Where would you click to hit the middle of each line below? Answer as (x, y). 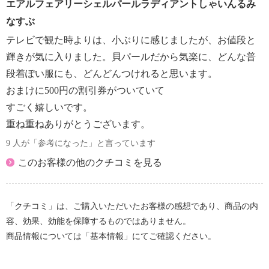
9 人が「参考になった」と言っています (81, 143)
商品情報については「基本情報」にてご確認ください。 (111, 236)
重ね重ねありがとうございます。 (78, 124)
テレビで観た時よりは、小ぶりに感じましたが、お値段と (131, 40)
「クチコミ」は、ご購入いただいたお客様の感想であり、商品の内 (132, 206)
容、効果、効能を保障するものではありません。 (98, 221)
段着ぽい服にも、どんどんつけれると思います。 (112, 74)
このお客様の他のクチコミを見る (90, 162)
